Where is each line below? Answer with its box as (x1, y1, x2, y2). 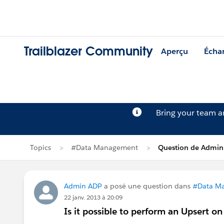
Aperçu (161, 46, 188, 57)
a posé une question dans (102, 181, 192, 190)
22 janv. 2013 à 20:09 (64, 193, 122, 201)
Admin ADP (64, 181, 102, 190)
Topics (30, 143, 51, 152)
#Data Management (71, 143, 138, 152)
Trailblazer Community (24, 43, 153, 59)
